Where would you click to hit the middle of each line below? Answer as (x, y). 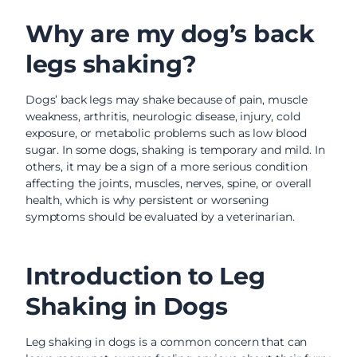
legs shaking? (112, 64)
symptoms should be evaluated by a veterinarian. (160, 217)
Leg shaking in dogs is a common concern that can (167, 342)
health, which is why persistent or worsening (147, 200)
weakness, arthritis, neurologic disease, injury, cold (163, 116)
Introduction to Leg (145, 276)
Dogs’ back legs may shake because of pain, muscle (167, 100)
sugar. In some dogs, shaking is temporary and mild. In (175, 150)
